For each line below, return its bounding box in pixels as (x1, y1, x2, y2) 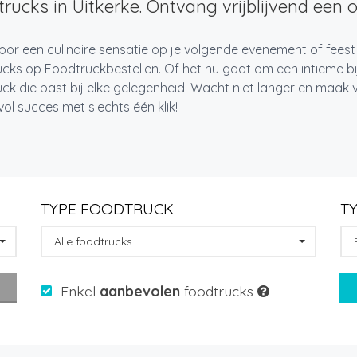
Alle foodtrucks (53, 234, 132, 249)
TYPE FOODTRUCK (40, 199, 174, 219)
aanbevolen (99, 282, 180, 300)
